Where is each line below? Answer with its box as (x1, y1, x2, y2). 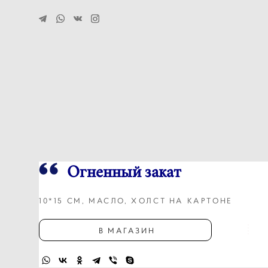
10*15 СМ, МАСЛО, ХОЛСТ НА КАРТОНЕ (39, 196, 233, 206)
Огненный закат (67, 164, 181, 181)
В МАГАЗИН (95, 226, 156, 236)
